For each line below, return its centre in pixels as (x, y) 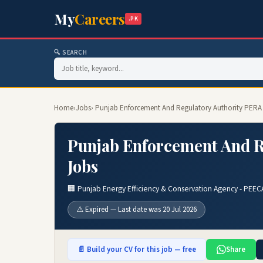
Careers (100, 19)
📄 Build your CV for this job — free (137, 249)
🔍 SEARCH (71, 53)
